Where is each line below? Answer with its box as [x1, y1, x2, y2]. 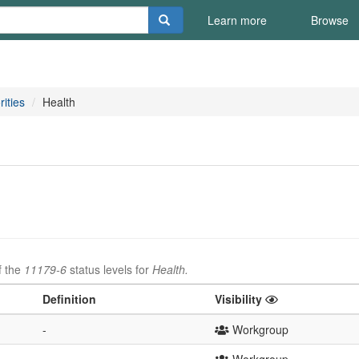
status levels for [67, 261, 152, 277]
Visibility [215, 291, 265, 307]
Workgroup [229, 321, 288, 337]
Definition [42, 291, 96, 307]
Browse [310, 12, 349, 28]
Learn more [207, 12, 267, 28]
